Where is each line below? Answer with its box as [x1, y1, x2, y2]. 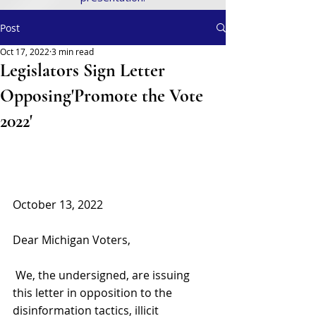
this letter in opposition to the [13, 284, 175, 300]
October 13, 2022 [13, 196, 106, 212]
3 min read [51, 46, 94, 57]
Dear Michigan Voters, [13, 231, 130, 248]
